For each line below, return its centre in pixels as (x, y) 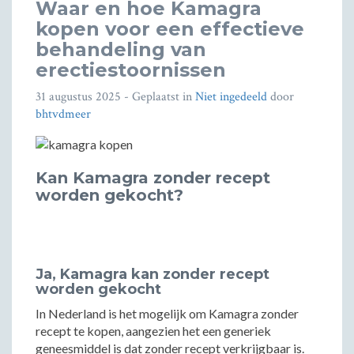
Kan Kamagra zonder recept (153, 178)
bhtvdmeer (63, 114)
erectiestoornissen (131, 70)
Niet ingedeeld (231, 97)
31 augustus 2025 (78, 97)
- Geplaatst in (158, 97)
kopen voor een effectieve (170, 29)
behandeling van (121, 49)
